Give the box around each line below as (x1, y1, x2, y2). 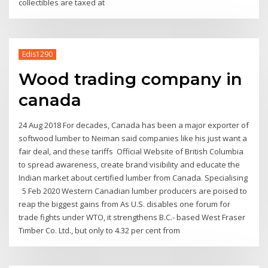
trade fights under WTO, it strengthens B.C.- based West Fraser (19, 211, 246, 223)
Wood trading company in (19, 69, 243, 90)
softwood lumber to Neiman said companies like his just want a (19, 132, 248, 144)
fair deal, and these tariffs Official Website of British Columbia (19, 145, 244, 157)
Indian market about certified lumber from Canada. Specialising (19, 172, 248, 183)
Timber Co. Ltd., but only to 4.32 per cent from (19, 224, 182, 236)
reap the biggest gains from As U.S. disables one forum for (19, 198, 231, 209)
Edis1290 (22, 49, 53, 60)
